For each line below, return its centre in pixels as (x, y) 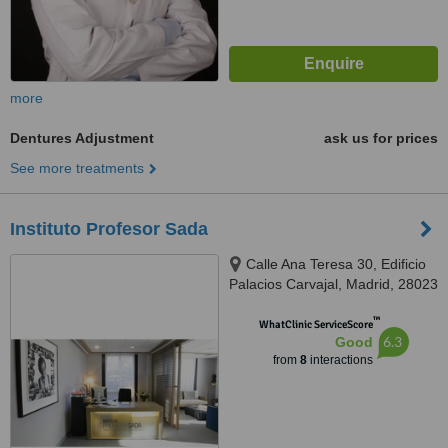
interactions (339, 360)
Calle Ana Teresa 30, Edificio (336, 264)
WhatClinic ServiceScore (315, 324)
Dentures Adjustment (82, 138)
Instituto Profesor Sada (109, 229)
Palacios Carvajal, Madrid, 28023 (333, 284)
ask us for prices (381, 138)
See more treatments (77, 168)
